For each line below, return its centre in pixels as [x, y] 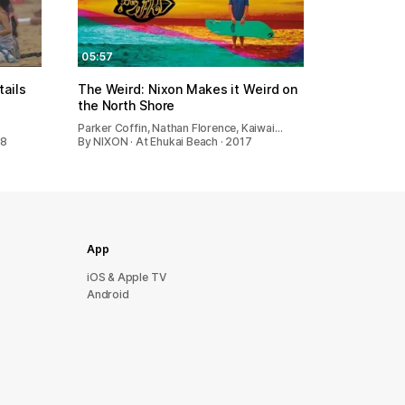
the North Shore [127, 105]
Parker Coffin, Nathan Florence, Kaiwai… [180, 127]
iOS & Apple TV [127, 277]
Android [108, 294]
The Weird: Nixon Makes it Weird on [188, 89]
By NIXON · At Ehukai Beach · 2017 [165, 141]
